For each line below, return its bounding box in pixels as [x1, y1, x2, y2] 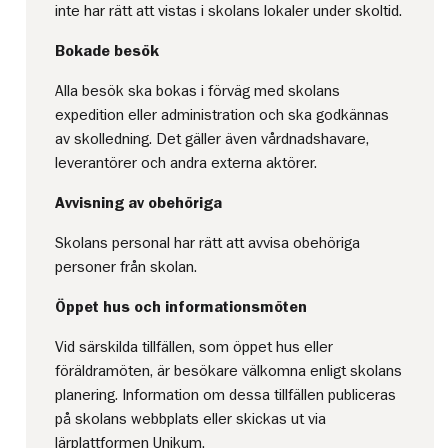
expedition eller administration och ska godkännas [55, 106, 390, 123]
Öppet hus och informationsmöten [55, 298, 308, 315]
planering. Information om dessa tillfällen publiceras [55, 386, 397, 403]
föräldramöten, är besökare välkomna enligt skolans [55, 362, 403, 379]
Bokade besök [55, 42, 160, 59]
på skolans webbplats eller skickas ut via [55, 410, 327, 427]
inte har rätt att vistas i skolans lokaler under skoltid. [55, 2, 403, 19]
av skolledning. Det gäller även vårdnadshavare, [55, 130, 370, 147]
